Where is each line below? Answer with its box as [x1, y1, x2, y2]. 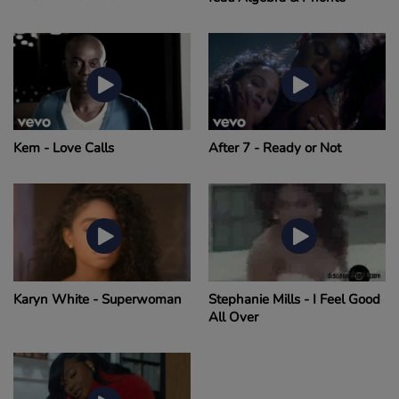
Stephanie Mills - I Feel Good [208, 289, 380, 308]
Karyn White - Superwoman [13, 289, 182, 308]
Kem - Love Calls [13, 139, 114, 158]
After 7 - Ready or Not [208, 139, 341, 158]
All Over [208, 307, 258, 326]
